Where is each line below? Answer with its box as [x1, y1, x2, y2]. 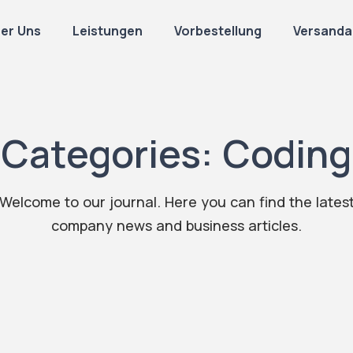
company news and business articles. [51, 216, 302, 235]
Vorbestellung [174, 22, 262, 39]
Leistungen [72, 22, 143, 39]
